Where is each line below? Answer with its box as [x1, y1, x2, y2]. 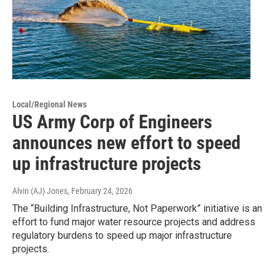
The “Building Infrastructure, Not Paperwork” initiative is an [12, 202, 262, 214]
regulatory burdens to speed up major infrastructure [12, 229, 232, 241]
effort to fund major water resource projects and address [12, 215, 255, 228]
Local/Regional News [12, 99, 87, 109]
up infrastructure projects [12, 152, 201, 174]
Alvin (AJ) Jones [12, 185, 68, 196]
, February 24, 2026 [68, 185, 133, 196]
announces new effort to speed [12, 131, 241, 153]
